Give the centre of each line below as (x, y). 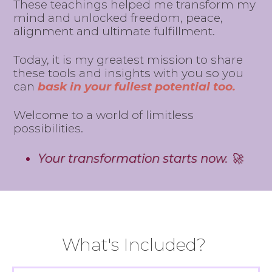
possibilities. (49, 128)
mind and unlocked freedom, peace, (118, 18)
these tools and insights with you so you (129, 73)
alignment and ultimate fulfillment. (114, 31)
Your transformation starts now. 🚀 (141, 158)
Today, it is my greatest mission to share (128, 59)
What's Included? (136, 244)
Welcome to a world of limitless (104, 115)
